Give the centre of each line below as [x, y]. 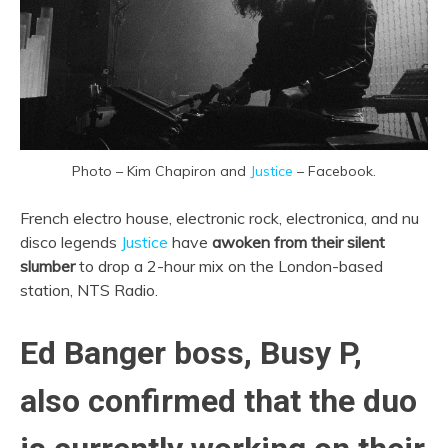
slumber [47, 265]
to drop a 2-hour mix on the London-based [229, 265]
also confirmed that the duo [218, 400]
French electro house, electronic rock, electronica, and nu [219, 217]
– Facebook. [334, 170]
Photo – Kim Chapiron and [161, 170]
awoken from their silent [298, 241]
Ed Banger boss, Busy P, [191, 352]
